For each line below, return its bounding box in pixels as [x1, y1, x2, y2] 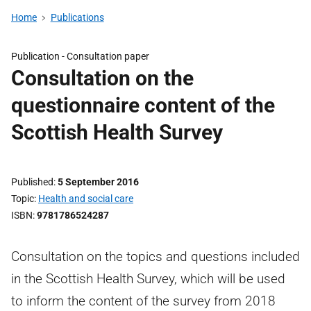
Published [11, 176, 53, 187]
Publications [50, 12, 104, 23]
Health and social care [38, 193, 133, 204]
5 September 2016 [58, 176, 139, 187]
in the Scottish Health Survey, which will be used [11, 271, 285, 287]
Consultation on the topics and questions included [11, 249, 300, 264]
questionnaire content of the [11, 93, 275, 117]
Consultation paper [67, 51, 149, 62]
